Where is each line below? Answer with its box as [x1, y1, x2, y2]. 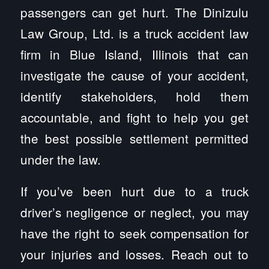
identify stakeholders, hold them [20, 86, 249, 105]
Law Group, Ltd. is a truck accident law [20, 23, 249, 42]
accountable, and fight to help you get [20, 107, 249, 126]
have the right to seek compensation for [20, 223, 249, 242]
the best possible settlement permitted [20, 128, 249, 147]
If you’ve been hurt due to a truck [20, 181, 249, 200]
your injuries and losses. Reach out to [20, 244, 249, 263]
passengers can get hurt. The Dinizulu [20, 2, 249, 21]
